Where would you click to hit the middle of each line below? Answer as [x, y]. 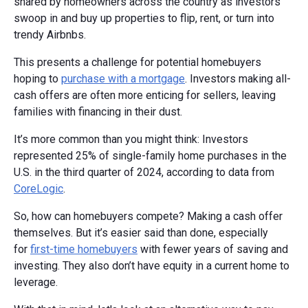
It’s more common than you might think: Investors [131, 139]
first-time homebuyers [84, 249]
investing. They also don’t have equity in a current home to [152, 265]
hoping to [37, 78]
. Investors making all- [238, 78]
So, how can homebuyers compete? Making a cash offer [148, 216]
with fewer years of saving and [213, 249]
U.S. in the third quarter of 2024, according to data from [144, 172]
